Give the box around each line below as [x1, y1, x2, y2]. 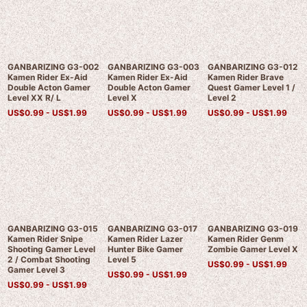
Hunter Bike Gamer [107, 244, 183, 255]
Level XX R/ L [8, 93, 61, 103]
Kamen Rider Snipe [8, 234, 83, 245]
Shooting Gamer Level [8, 244, 95, 255]
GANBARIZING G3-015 [8, 223, 98, 234]
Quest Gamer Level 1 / [207, 82, 295, 93]
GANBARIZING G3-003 [107, 62, 199, 73]
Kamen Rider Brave [207, 72, 284, 83]
